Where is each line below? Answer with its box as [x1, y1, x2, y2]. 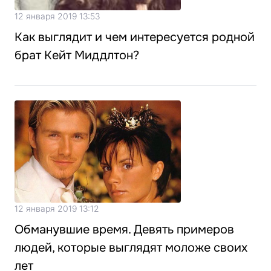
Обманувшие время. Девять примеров [15, 222, 234, 237]
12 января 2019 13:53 [15, 11, 100, 21]
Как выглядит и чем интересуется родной [15, 30, 255, 45]
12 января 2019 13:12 [15, 203, 99, 214]
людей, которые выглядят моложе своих [15, 240, 247, 255]
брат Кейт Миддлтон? [15, 48, 139, 63]
